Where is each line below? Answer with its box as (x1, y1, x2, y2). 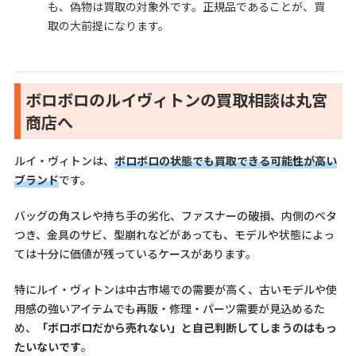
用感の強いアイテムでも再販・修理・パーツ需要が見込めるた (14, 300, 325, 317)
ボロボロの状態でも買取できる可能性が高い (114, 153, 337, 169)
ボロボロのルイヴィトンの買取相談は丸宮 (25, 87, 327, 111)
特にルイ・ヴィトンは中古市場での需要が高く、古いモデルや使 (14, 281, 337, 298)
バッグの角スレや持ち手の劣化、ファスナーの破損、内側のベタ (14, 207, 337, 224)
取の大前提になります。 (47, 17, 169, 33)
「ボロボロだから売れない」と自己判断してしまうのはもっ (36, 319, 337, 336)
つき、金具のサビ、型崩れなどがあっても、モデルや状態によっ (14, 226, 335, 243)
